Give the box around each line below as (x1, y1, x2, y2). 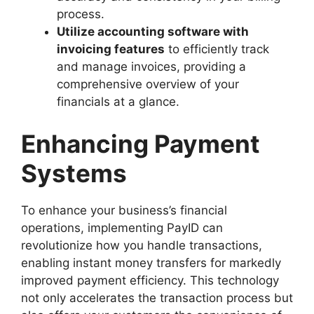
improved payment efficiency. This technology (21, 273, 279, 287)
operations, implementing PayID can (21, 220, 223, 235)
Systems (21, 158, 127, 188)
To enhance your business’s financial (21, 203, 227, 217)
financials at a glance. (57, 95, 179, 109)
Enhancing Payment (21, 128, 260, 158)
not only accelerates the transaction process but (21, 290, 293, 305)
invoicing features (57, 42, 165, 57)
